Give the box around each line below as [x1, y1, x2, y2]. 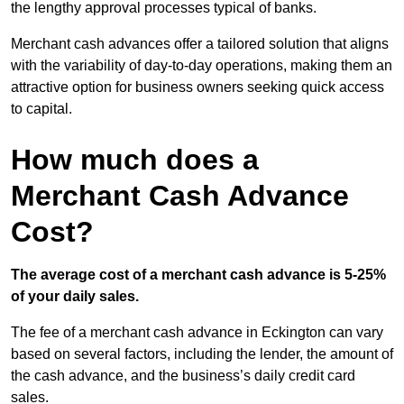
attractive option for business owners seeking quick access [11, 79, 384, 96]
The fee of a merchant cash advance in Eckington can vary [11, 325, 383, 341]
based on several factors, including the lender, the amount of [11, 346, 393, 363]
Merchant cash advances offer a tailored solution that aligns [11, 36, 389, 52]
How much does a [11, 143, 259, 177]
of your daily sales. [11, 289, 139, 305]
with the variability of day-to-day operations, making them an [11, 58, 392, 74]
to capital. [11, 101, 72, 117]
